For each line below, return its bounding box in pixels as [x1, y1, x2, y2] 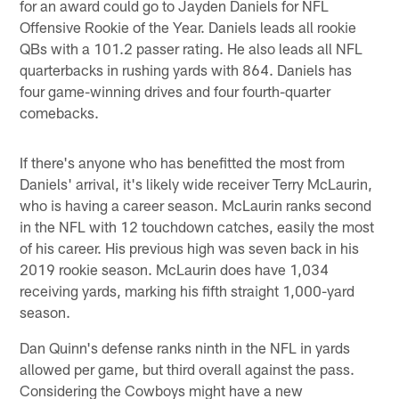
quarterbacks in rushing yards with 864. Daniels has [20, 60, 353, 78]
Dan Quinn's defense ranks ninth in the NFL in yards [20, 338, 351, 356]
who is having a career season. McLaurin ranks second [20, 195, 372, 214]
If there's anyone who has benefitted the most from [20, 152, 346, 171]
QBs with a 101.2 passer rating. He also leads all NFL [20, 38, 363, 57]
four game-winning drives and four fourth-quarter [20, 81, 331, 100]
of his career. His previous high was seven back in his [20, 238, 360, 256]
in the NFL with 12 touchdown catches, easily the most [20, 216, 375, 235]
